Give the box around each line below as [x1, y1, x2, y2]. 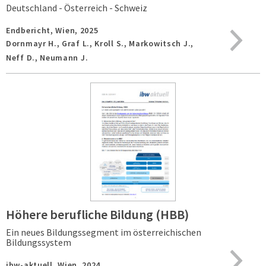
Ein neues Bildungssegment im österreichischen [6, 226, 201, 238]
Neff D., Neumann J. [6, 52, 88, 63]
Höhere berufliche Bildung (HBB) [6, 206, 189, 223]
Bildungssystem [6, 236, 71, 248]
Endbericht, [6, 25, 56, 36]
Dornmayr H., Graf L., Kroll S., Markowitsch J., [6, 38, 194, 49]
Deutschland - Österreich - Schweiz [6, 2, 147, 14]
